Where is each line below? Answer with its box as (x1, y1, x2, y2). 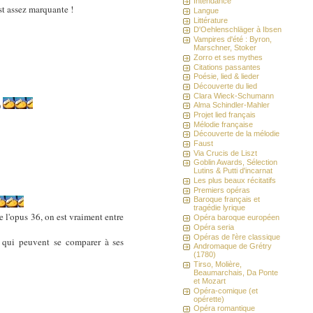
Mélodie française (194, 119, 254, 129)
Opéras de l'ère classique (194, 232, 281, 241)
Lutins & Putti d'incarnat (194, 166, 273, 175)
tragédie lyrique (194, 203, 246, 212)
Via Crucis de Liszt (194, 148, 258, 157)
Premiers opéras (194, 185, 251, 194)
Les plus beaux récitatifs (194, 176, 277, 185)
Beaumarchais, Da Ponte (194, 268, 279, 277)
